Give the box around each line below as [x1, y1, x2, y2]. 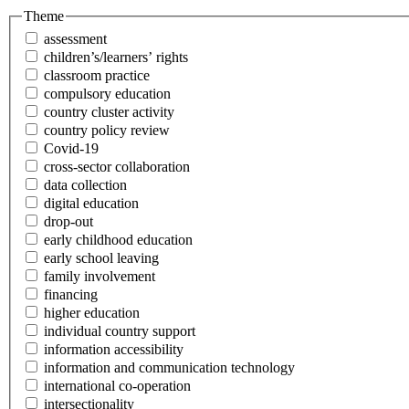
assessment [44, 31, 107, 47]
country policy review [44, 122, 170, 139]
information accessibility [44, 341, 184, 358]
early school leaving [44, 250, 159, 267]
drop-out [44, 214, 93, 230]
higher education [44, 305, 140, 321]
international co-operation [44, 378, 191, 394]
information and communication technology [44, 360, 295, 376]
